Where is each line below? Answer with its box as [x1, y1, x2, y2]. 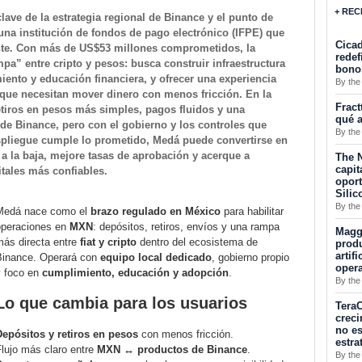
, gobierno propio [212, 251, 289, 264]
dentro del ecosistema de [137, 236, 258, 249]
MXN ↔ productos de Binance [97, 343, 247, 356]
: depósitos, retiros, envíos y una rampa [93, 221, 280, 234]
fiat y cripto [80, 236, 137, 249]
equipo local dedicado [100, 251, 212, 264]
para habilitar [221, 205, 284, 218]
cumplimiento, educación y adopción [42, 267, 229, 280]
